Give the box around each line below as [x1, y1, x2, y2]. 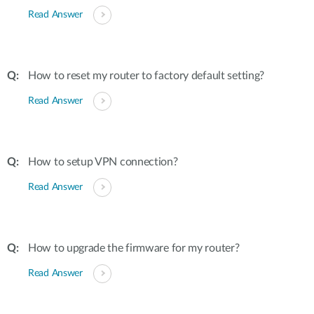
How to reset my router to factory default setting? [28, 70, 264, 81]
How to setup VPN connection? [28, 156, 178, 168]
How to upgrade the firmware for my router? [28, 243, 240, 254]
